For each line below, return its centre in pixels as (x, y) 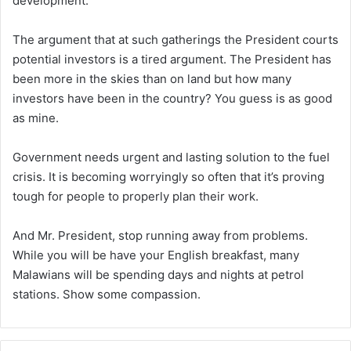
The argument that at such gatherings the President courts (175, 39)
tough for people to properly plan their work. (136, 196)
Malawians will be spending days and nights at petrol (158, 274)
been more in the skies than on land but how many (152, 78)
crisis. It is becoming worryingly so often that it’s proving (168, 176)
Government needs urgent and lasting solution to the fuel (171, 157)
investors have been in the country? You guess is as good (172, 98)
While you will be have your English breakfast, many (156, 255)
